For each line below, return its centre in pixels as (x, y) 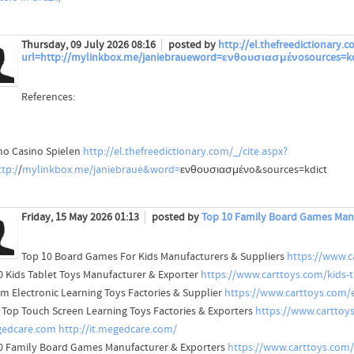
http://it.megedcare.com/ (117, 330)
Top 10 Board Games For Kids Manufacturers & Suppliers (154, 257)
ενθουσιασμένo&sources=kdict (253, 170)
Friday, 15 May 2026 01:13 (81, 218)
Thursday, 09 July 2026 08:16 (89, 45)
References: (48, 98)
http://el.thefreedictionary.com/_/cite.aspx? (185, 152)
